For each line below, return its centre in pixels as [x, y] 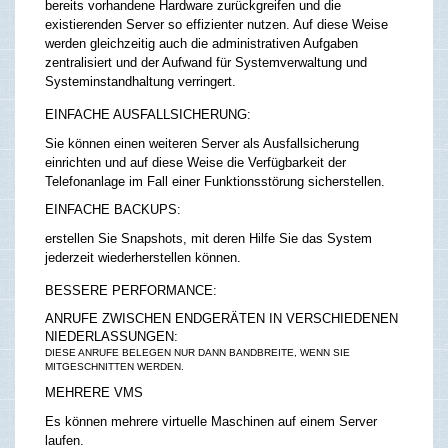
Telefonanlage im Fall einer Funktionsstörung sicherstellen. [215, 181]
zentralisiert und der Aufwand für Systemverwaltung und [206, 62]
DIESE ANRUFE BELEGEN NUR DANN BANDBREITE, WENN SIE [197, 352]
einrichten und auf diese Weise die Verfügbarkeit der [195, 162]
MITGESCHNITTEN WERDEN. [116, 366]
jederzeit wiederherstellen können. [143, 257]
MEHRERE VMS [94, 392]
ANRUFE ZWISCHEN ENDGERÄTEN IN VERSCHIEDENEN [221, 318]
